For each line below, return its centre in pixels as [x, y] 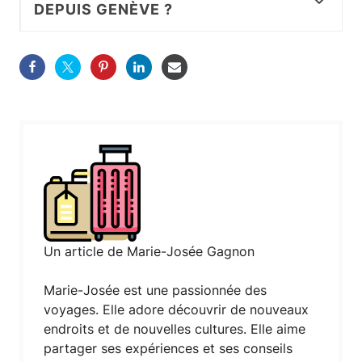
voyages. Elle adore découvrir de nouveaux [176, 310]
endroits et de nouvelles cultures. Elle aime [175, 329]
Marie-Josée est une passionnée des [155, 290]
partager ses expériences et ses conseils [168, 349]
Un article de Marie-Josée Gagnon [149, 252]
